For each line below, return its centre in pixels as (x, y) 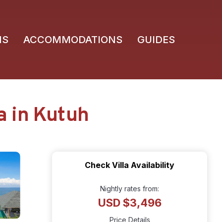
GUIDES (156, 40)
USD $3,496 (130, 203)
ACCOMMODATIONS (73, 40)
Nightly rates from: (130, 189)
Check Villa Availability (130, 165)
